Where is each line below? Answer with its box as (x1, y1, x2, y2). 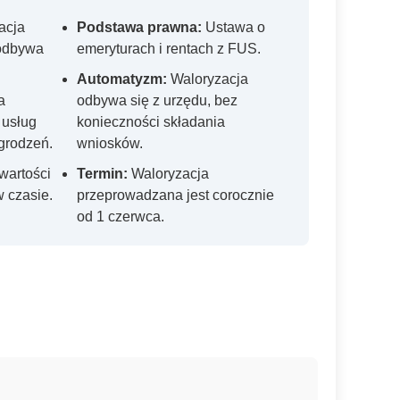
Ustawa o (202, 19, 265, 35)
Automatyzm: (77, 71, 167, 87)
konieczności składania (77, 113, 225, 129)
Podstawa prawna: (77, 19, 202, 35)
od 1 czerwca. (77, 208, 164, 224)
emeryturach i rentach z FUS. (77, 40, 261, 56)
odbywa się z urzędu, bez (77, 92, 237, 108)
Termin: (77, 165, 128, 181)
